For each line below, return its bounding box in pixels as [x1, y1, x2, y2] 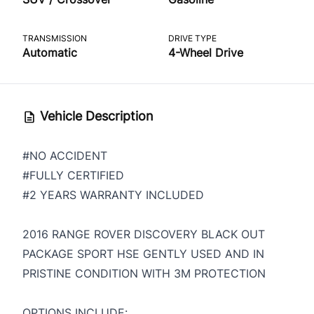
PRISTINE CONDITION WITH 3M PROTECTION [22, 266, 266, 280]
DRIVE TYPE [168, 32, 217, 43]
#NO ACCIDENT [22, 148, 107, 163]
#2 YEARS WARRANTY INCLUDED [22, 187, 204, 202]
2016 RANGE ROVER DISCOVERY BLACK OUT [22, 226, 265, 241]
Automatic [22, 45, 77, 60]
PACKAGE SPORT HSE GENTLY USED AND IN [22, 246, 264, 261]
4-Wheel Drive [168, 45, 243, 60]
